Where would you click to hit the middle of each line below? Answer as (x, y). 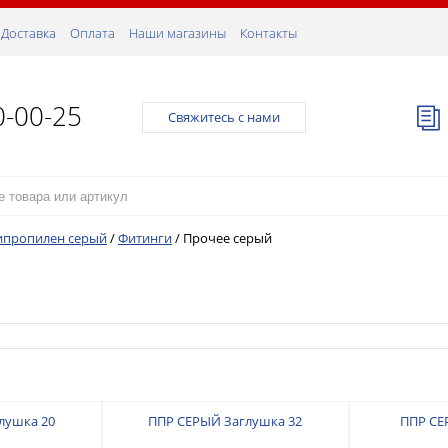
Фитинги (145, 238)
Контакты (268, 33)
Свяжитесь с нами (224, 117)
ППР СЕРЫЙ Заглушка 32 (225, 420)
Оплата (92, 33)
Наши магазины (177, 33)
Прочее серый (227, 238)
